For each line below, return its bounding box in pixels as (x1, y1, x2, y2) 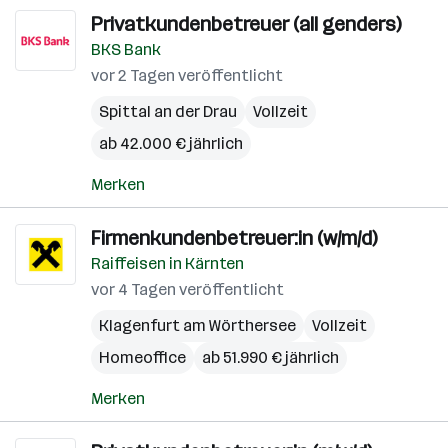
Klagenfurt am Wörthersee (99, 316, 296, 335)
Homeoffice (99, 348, 186, 367)
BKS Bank (91, 40, 161, 59)
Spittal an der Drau (99, 102, 237, 121)
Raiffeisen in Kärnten (91, 254, 244, 273)
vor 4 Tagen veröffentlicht (91, 280, 284, 299)
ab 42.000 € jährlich (99, 134, 243, 153)
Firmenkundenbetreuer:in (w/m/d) (91, 226, 377, 250)
